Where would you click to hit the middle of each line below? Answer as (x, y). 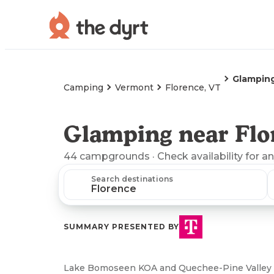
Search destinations (132, 179)
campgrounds (115, 156)
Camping (83, 87)
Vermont (134, 87)
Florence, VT (193, 87)
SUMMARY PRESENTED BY (121, 227)
